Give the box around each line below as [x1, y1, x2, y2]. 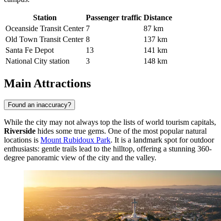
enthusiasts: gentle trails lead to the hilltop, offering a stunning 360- [4, 145, 212, 153]
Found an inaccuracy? [8, 101, 71, 109]
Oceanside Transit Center [5, 24, 84, 33]
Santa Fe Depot [5, 45, 54, 54]
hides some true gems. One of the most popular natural [36, 127, 207, 136]
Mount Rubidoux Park [40, 136, 110, 145]
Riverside [4, 127, 36, 136]
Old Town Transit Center [5, 35, 83, 43]
